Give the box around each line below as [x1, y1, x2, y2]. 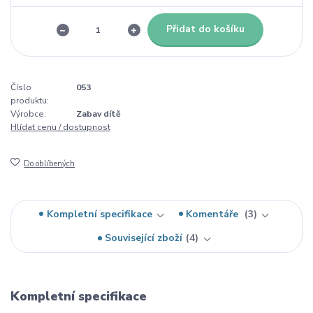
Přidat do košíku [166, 22, 245, 36]
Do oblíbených [24, 158, 75, 169]
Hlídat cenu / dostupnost [10, 121, 110, 133]
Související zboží [105, 231, 183, 245]
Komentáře [186, 207, 242, 221]
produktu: [10, 94, 49, 106]
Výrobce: [10, 108, 46, 119]
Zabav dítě [76, 108, 121, 119]
